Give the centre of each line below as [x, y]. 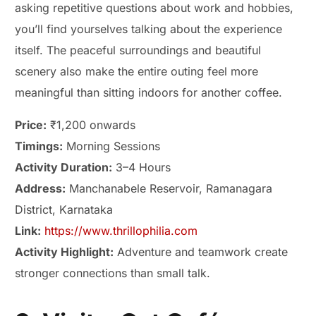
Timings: [39, 146]
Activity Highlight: [65, 252]
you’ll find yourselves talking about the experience [149, 29]
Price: [31, 125]
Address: [41, 189]
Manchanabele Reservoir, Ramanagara [169, 189]
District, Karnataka [64, 210]
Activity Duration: [64, 168]
